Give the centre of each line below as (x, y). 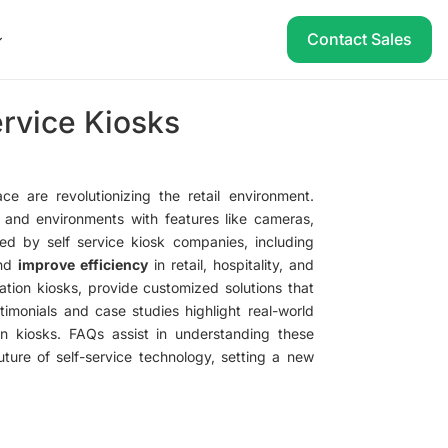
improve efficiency (82, 264)
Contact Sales (359, 39)
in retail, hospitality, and (230, 264)
